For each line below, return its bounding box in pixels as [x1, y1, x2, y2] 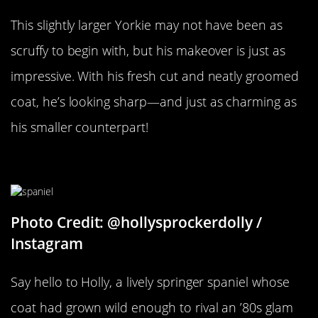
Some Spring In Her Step [11, 151, 212, 176]
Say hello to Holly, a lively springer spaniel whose [11, 273, 290, 290]
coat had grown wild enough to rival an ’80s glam [11, 298, 293, 316]
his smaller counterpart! [11, 119, 148, 136]
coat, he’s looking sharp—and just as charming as [11, 93, 297, 111]
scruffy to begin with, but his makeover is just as [11, 42, 285, 60]
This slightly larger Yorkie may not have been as [11, 16, 283, 34]
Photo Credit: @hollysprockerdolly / [11, 212, 262, 232]
